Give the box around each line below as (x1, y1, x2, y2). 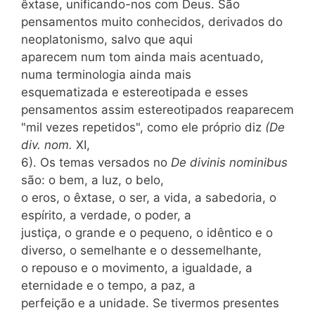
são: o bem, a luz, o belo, (21, 173, 164, 187)
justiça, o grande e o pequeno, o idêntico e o (21, 226, 273, 240)
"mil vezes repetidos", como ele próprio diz (21, 120, 265, 134)
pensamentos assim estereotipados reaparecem (21, 103, 294, 117)
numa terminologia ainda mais (21, 67, 191, 82)
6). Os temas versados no (21, 155, 171, 169)
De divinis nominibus (171, 155, 288, 169)
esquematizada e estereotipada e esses (21, 85, 248, 99)
